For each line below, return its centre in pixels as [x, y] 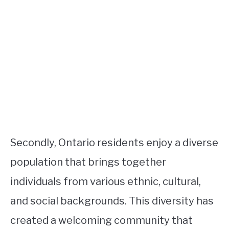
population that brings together [88, 162]
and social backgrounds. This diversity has [112, 201]
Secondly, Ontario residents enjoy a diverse [114, 143]
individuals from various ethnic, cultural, [106, 181]
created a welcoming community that [101, 220]
